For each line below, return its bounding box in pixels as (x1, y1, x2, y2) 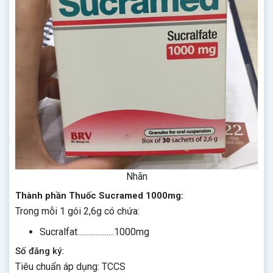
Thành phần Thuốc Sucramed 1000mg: (15, 190, 183, 201)
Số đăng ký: (15, 246, 66, 257)
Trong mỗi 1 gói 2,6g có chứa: (15, 205, 140, 217)
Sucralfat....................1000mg (40, 226, 149, 238)
